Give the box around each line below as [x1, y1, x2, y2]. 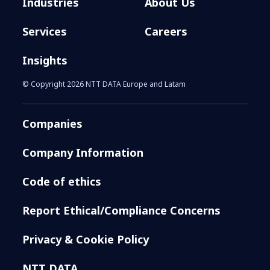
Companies [22, 116, 83, 131]
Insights [22, 52, 68, 67]
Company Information [22, 145, 144, 160]
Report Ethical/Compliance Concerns [22, 202, 221, 218]
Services [22, 24, 67, 39]
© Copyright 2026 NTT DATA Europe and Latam [22, 78, 186, 89]
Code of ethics [22, 174, 102, 189]
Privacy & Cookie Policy [22, 231, 149, 246]
